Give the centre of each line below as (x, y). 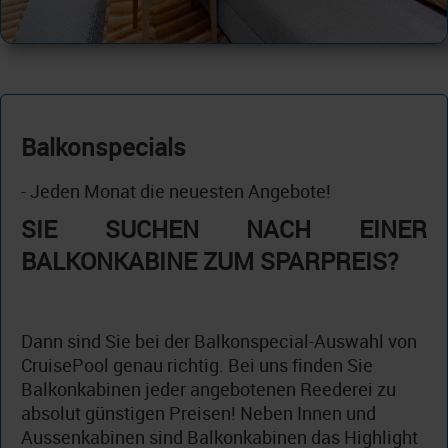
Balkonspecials (103, 147)
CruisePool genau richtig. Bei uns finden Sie (197, 365)
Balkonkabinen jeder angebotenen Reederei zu (208, 389)
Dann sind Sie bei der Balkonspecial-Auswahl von (219, 341)
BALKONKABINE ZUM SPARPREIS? (209, 261)
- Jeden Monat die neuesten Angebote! (176, 191)
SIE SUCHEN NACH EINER (224, 229)
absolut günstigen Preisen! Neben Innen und (198, 413)
